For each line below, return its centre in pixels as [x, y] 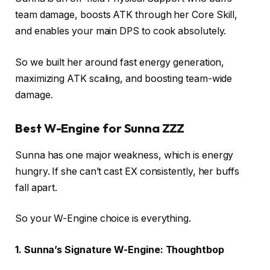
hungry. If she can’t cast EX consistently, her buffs [127, 171]
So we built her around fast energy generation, [120, 62]
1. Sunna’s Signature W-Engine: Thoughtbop [120, 250]
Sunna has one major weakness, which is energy [124, 155]
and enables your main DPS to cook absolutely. [121, 31]
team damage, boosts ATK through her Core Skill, [127, 15]
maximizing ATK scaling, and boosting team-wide [124, 78]
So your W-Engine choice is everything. [103, 219]
